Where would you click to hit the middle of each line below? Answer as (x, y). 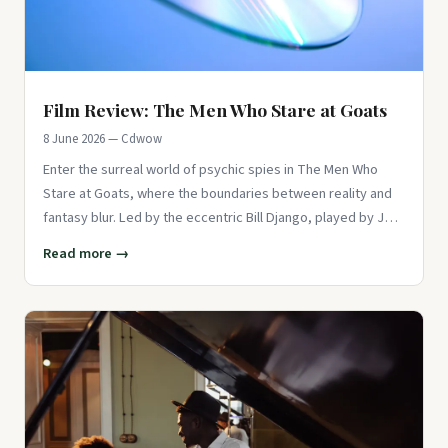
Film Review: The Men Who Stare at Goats (215, 110)
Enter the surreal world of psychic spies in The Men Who (210, 170)
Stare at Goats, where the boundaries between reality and (217, 194)
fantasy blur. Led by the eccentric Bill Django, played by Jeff (221, 218)
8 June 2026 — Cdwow (102, 139)
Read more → (86, 254)
